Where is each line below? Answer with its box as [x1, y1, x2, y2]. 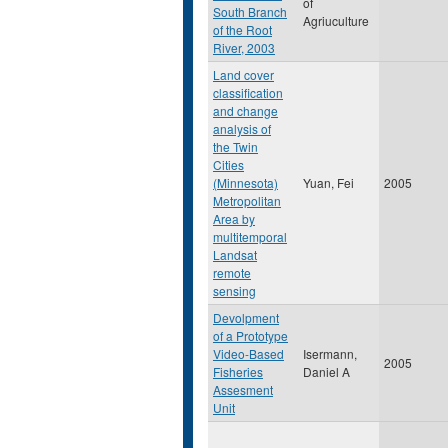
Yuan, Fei [303, 174, 354, 191]
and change [213, 102, 278, 119]
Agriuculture [303, 12, 369, 29]
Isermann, [303, 345, 357, 362]
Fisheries [213, 363, 263, 380]
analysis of [213, 120, 271, 137]
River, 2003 [213, 39, 275, 56]
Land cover [213, 66, 274, 83]
